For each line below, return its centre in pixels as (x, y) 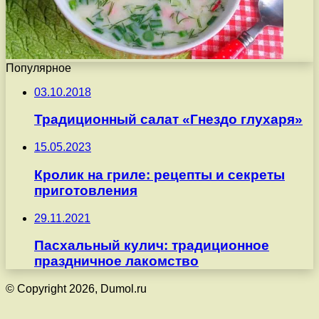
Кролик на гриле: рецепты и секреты (159, 174)
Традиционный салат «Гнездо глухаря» (168, 120)
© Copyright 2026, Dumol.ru (76, 289)
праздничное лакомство (116, 261)
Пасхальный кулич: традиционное (152, 246)
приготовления (86, 190)
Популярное (38, 68)
